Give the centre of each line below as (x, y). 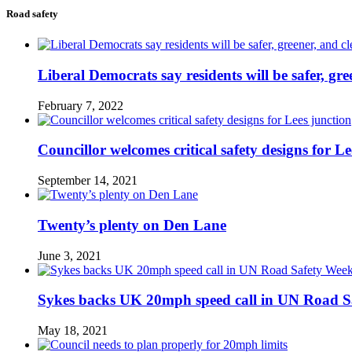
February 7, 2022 (81, 105)
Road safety (32, 14)
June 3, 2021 (70, 255)
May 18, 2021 (73, 331)
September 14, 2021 (88, 181)
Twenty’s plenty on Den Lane (132, 225)
